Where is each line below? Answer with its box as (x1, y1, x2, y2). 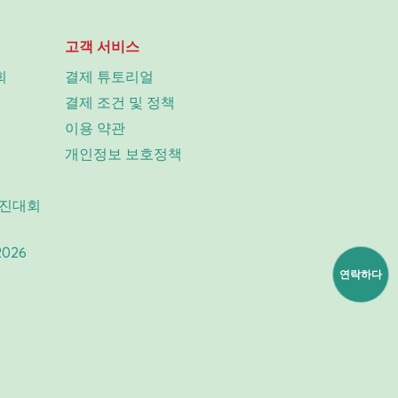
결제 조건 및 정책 (65, 92, 175, 111)
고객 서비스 (65, 36, 139, 55)
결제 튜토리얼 (65, 67, 154, 85)
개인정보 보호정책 (65, 144, 182, 163)
